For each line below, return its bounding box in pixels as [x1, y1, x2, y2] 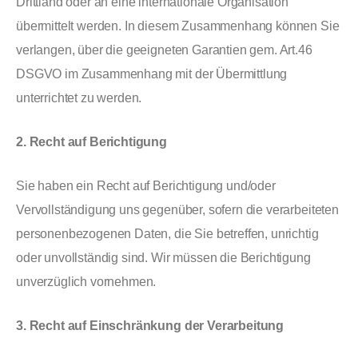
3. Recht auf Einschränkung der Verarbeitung [16, 319, 284, 332]
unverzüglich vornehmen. [16, 275, 157, 288]
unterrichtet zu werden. [16, 91, 142, 105]
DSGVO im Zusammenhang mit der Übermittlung [16, 67, 288, 81]
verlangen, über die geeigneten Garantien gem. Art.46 [16, 43, 312, 57]
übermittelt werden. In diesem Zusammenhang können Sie [16, 19, 340, 33]
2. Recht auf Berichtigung [16, 135, 167, 149]
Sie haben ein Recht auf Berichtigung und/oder [16, 179, 276, 193]
